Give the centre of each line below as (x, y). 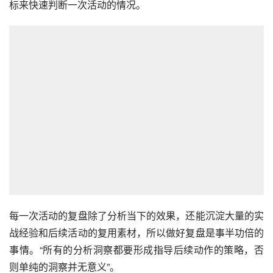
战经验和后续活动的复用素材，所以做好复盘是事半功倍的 (136, 233)
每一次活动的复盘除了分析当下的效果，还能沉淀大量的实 (136, 216)
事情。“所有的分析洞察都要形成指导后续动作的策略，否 (136, 250)
